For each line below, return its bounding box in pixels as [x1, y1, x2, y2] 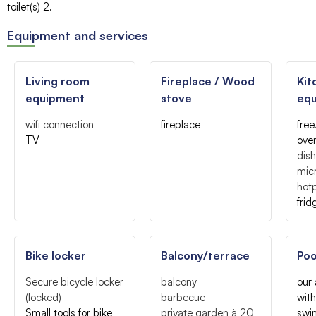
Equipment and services [7, 27, 148, 43]
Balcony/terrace [161, 248, 250, 262]
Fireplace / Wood [161, 73, 255, 88]
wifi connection [25, 117, 94, 131]
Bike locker [25, 248, 86, 262]
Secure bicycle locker [25, 274, 123, 288]
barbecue [161, 290, 206, 304]
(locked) [25, 290, 61, 304]
